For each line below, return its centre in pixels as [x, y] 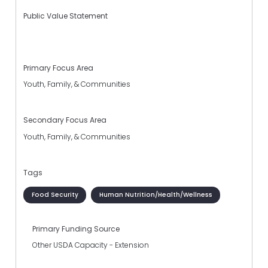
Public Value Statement [66, 16]
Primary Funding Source [76, 229]
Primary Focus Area [58, 68]
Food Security [55, 194]
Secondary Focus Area [65, 120]
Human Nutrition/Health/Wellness [156, 194]
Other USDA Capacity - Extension [91, 245]
